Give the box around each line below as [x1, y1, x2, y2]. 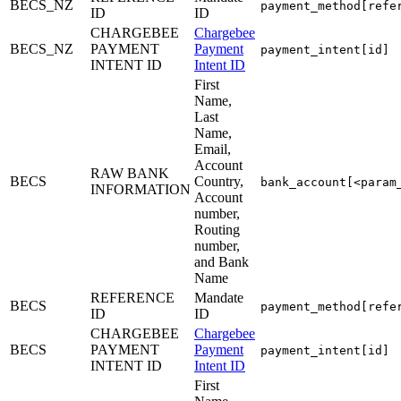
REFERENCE [90, 289, 175, 305]
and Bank [194, 253, 249, 269]
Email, [194, 141, 231, 157]
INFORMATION [90, 181, 191, 197]
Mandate [194, 289, 243, 305]
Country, [194, 173, 243, 189]
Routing [194, 221, 240, 237]
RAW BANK [90, 165, 169, 181]
